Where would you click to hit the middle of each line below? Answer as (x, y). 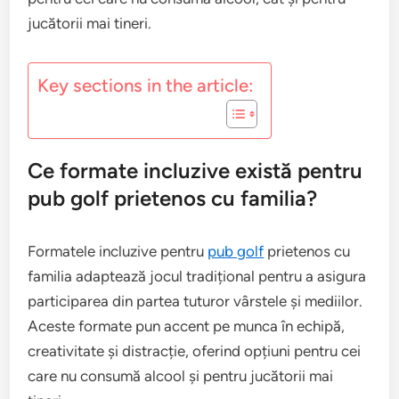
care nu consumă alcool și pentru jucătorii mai (181, 376)
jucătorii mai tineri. (90, 23)
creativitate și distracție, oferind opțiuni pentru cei (195, 351)
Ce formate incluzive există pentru (195, 171)
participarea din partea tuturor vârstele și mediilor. (195, 301)
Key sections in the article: (146, 86)
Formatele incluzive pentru (118, 251)
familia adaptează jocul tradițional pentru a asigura (197, 276)
